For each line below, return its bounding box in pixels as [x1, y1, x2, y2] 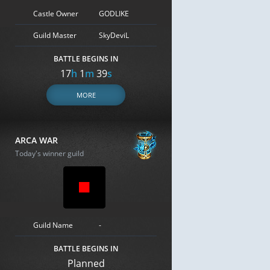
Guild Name [33, 219, 73, 230]
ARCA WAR [15, 134, 58, 146]
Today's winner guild [15, 148, 84, 159]
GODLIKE [99, 8, 129, 19]
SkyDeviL [99, 30, 129, 40]
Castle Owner [33, 8, 78, 19]
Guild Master [33, 30, 77, 40]
